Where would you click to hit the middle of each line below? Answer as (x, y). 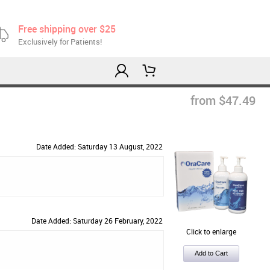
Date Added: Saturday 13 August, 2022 (99, 146)
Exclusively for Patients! (60, 42)
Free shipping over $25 (67, 29)
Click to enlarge (211, 231)
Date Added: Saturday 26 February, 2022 (97, 221)
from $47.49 (223, 100)
